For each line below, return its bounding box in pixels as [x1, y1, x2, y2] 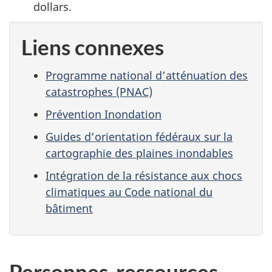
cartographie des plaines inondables [46, 145, 233, 160]
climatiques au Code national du [46, 184, 212, 199]
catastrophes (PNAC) [46, 84, 152, 99]
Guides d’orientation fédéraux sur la [46, 129, 233, 144]
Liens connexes [21, 34, 164, 60]
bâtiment [46, 200, 93, 216]
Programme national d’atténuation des [46, 67, 248, 83]
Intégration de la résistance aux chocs [46, 168, 242, 183]
